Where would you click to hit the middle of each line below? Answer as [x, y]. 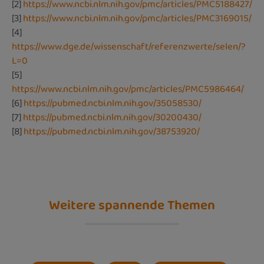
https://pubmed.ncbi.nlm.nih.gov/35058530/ [113, 103]
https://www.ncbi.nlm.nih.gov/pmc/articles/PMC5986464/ [128, 89]
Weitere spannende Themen [132, 205]
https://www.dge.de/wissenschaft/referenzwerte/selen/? [129, 47]
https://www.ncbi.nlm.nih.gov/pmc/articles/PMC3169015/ [137, 18]
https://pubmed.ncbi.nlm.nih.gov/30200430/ [112, 117]
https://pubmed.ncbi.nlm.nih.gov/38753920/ [112, 131]
